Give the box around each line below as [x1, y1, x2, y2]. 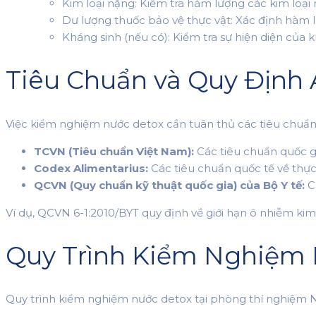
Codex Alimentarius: [34, 161, 148, 175]
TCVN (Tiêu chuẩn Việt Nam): [34, 144, 194, 158]
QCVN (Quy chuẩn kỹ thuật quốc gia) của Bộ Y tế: [34, 178, 305, 192]
